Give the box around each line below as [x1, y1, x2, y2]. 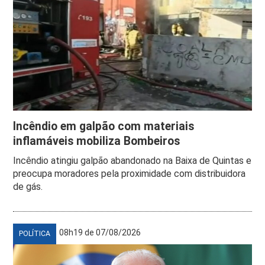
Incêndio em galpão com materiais [13, 119, 195, 133]
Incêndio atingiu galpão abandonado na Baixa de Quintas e [13, 154, 252, 166]
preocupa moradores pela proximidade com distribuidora [13, 167, 246, 179]
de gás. [13, 180, 43, 192]
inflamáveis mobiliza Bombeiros [13, 134, 180, 148]
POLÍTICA [19, 229, 51, 238]
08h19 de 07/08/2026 [59, 227, 141, 237]
